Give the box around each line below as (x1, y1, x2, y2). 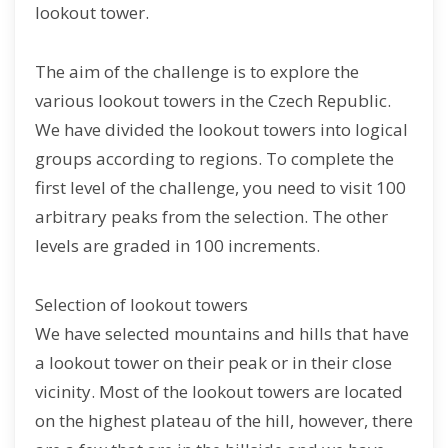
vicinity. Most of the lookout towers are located (35, 380, 403, 403)
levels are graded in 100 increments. (35, 234, 320, 257)
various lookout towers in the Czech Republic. (35, 89, 391, 112)
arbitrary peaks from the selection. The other (35, 205, 388, 228)
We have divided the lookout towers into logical (35, 118, 408, 141)
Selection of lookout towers (35, 293, 248, 316)
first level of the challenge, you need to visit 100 (35, 176, 406, 199)
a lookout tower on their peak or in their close (35, 351, 392, 374)
